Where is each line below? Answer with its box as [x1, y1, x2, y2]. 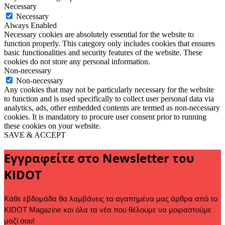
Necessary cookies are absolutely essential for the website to [4, 30, 194, 39]
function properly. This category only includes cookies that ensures [4, 39, 215, 48]
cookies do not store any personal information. [4, 57, 150, 66]
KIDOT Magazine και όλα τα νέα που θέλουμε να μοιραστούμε [4, 205, 211, 214]
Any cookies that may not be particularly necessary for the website [4, 85, 214, 94]
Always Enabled [4, 21, 57, 30]
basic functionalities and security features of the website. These [4, 48, 202, 57]
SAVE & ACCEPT [4, 131, 66, 140]
